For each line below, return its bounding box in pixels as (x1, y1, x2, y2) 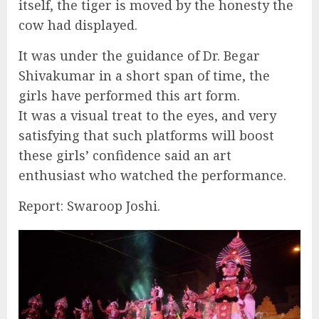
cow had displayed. (19, 16, 137, 33)
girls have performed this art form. (19, 86, 240, 104)
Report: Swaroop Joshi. (19, 197, 160, 214)
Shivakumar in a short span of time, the (19, 66, 270, 84)
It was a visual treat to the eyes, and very (19, 106, 276, 124)
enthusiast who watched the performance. (19, 166, 286, 184)
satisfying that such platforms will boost (19, 126, 274, 144)
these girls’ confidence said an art (19, 146, 231, 164)
